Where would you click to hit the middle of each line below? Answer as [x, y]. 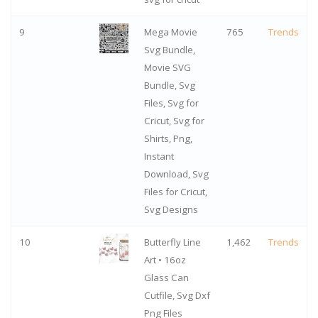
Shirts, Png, [168, 139]
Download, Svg [176, 174]
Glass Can [166, 278]
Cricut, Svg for [174, 121]
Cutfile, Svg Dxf [177, 296]
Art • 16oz [165, 260]
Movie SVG [167, 68]
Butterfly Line [172, 242]
